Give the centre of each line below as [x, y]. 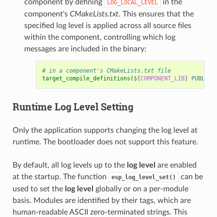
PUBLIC [201, 78]
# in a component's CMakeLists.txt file [106, 70]
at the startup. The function [60, 177]
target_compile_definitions [86, 78]
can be [191, 177]
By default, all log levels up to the [70, 165]
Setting [116, 106]
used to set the [39, 189]
